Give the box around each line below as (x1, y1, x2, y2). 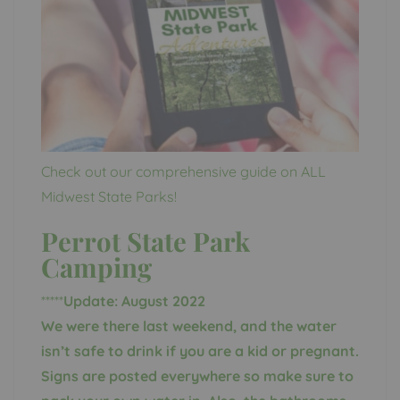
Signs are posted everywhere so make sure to (41, 367, 354, 386)
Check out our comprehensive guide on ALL (41, 162, 326, 181)
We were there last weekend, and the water (41, 317, 337, 336)
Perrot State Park (41, 223, 250, 259)
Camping (41, 249, 152, 285)
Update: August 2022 (63, 292, 205, 311)
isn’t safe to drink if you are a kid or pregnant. (41, 342, 359, 361)
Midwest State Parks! (41, 187, 177, 206)
